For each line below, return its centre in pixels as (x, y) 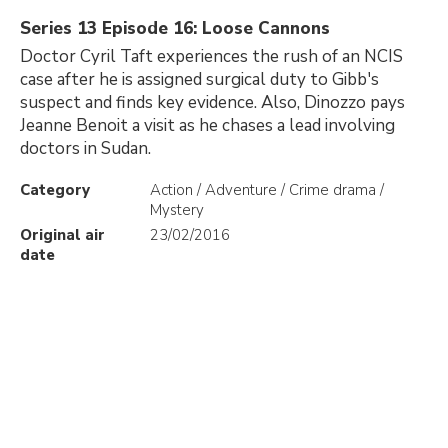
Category (55, 190)
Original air (62, 235)
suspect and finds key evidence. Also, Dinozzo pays (212, 102)
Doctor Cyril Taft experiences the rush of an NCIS (211, 56)
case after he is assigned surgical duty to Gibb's (199, 79)
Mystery (177, 210)
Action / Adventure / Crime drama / (267, 190)
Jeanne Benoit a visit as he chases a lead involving (207, 125)
